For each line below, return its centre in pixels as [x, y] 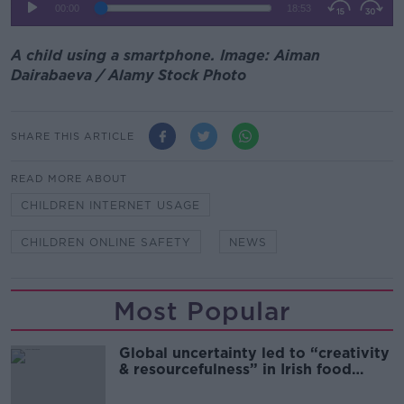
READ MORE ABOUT [69, 179]
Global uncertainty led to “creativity [254, 353]
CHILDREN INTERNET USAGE [110, 205]
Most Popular [202, 311]
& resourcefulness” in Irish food [235, 369]
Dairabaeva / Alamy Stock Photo [129, 75]
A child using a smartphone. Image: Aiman [165, 55]
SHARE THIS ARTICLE [73, 136]
